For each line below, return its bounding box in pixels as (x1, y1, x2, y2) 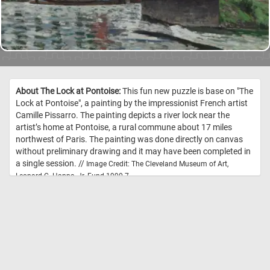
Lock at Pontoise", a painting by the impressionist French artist (16, 98, 248, 108)
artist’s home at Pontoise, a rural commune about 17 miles (16, 122, 232, 133)
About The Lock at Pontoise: (16, 86, 121, 96)
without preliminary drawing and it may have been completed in (16, 146, 251, 157)
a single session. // (16, 159, 86, 169)
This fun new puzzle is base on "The (121, 86, 253, 96)
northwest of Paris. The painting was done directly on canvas (16, 134, 243, 145)
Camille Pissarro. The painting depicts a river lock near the (16, 110, 230, 121)
